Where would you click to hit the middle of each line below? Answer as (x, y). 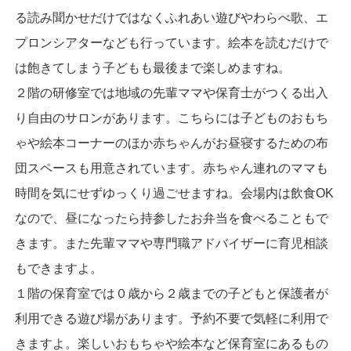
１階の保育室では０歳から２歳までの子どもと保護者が (171, 294)
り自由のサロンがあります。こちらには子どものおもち (171, 118)
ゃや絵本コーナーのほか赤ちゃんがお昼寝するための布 (171, 143)
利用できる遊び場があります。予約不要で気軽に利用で (171, 319)
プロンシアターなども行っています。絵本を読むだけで (171, 43)
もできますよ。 (58, 269)
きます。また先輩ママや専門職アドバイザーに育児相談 (171, 244)
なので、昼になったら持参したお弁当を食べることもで (171, 219)
